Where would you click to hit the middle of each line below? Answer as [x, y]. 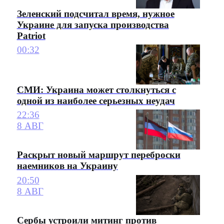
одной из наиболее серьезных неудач [96, 100]
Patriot [31, 35]
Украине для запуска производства [93, 24]
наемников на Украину [67, 166]
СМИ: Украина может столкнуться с [96, 89]
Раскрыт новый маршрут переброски [98, 155]
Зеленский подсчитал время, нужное [95, 13]
